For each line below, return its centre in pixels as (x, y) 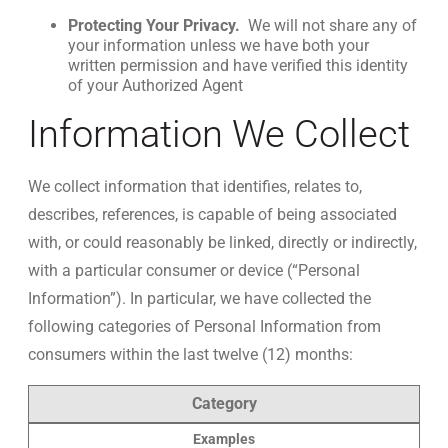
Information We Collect (219, 134)
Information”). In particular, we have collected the (199, 298)
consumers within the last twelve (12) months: (190, 354)
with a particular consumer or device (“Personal (194, 270)
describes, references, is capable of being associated (212, 214)
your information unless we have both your (218, 45)
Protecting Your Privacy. (156, 25)
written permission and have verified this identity (238, 65)
